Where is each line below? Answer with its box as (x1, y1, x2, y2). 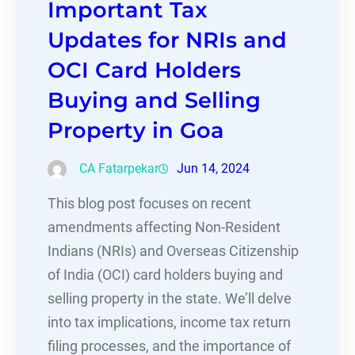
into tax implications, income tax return (48, 315, 291, 331)
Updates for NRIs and (48, 27, 287, 54)
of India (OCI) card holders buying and (48, 267, 283, 284)
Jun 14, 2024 (177, 161, 250, 177)
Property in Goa (48, 117, 224, 144)
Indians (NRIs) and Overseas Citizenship (48, 243, 299, 260)
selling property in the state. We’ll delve (48, 291, 292, 307)
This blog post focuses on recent (48, 196, 251, 212)
